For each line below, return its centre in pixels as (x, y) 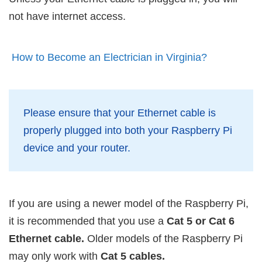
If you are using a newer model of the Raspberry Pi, (129, 204)
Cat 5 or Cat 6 (201, 221)
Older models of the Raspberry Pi (163, 239)
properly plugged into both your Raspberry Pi (128, 131)
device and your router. (77, 148)
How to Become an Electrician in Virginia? (109, 58)
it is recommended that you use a (88, 221)
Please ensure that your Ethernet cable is (120, 113)
